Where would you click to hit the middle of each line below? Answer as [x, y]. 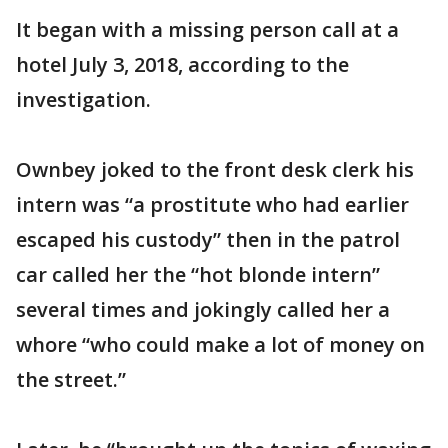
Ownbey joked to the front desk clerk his [215, 169]
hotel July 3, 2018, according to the [182, 64]
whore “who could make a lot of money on [220, 344]
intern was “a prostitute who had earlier [212, 204]
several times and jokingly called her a [203, 309]
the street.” [71, 379]
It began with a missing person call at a [207, 29]
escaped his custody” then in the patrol [208, 239]
